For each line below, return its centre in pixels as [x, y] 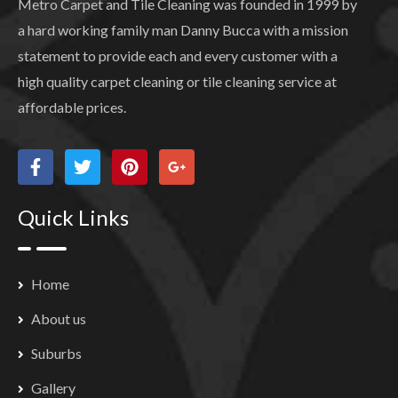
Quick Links [73, 218]
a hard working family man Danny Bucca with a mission [183, 30]
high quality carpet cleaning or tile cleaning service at [177, 82]
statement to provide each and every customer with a [178, 56]
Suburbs [56, 354]
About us [59, 319]
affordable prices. [72, 107]
